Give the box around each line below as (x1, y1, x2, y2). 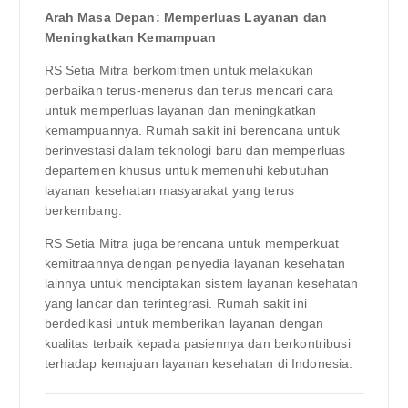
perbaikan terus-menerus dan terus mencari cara (44, 82, 333, 97)
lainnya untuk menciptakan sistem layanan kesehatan (44, 275, 359, 291)
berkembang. (44, 202, 123, 218)
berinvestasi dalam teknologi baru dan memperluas (44, 142, 346, 158)
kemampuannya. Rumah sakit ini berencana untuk (44, 122, 340, 138)
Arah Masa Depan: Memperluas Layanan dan (44, 9, 327, 25)
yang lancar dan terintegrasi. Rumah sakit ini (44, 295, 307, 311)
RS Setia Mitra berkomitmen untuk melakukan (44, 62, 314, 77)
